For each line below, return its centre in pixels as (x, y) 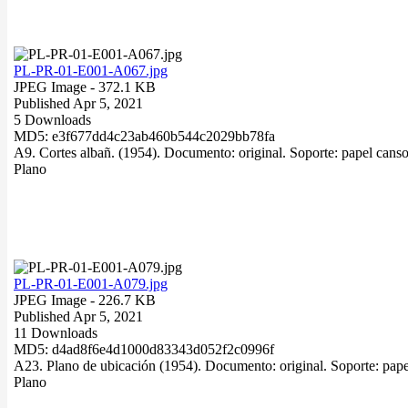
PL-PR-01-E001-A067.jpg (91, 70)
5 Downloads (52, 119)
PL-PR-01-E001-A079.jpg (91, 283)
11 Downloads (56, 332)
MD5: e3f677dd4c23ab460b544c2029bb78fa (144, 136)
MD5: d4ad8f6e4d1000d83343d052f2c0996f (144, 349)
